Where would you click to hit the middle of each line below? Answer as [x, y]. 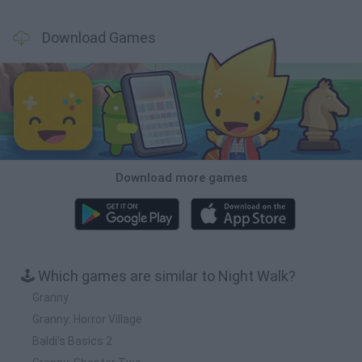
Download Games [99, 38]
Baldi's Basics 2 [72, 341]
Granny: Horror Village [87, 319]
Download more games [181, 177]
